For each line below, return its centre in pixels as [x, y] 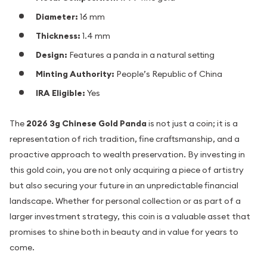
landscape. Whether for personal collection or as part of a [125, 201]
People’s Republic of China [168, 74]
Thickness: [58, 35]
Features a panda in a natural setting [141, 55]
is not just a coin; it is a [192, 124]
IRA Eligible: [60, 93]
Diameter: [57, 16]
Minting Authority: [75, 74]
